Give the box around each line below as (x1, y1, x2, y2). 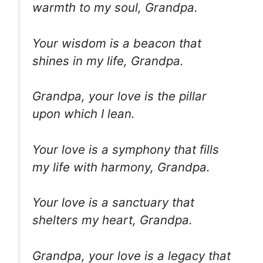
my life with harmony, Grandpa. (32, 159, 210, 174)
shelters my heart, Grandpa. (32, 213, 193, 228)
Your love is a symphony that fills (32, 141, 219, 157)
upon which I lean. (32, 106, 135, 122)
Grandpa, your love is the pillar (32, 89, 207, 104)
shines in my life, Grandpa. (32, 53, 184, 68)
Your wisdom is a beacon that (32, 35, 201, 50)
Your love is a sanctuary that (32, 195, 194, 210)
